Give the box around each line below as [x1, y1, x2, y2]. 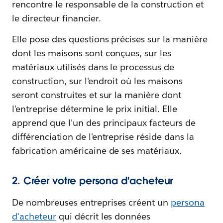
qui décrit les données [56, 210, 151, 222]
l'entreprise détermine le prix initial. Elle [12, 103, 178, 114]
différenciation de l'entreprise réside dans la [12, 130, 195, 142]
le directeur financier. [12, 12, 101, 24]
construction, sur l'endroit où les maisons [12, 75, 183, 87]
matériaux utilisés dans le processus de [12, 61, 175, 73]
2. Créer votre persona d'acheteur [12, 174, 173, 187]
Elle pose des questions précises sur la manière [12, 33, 208, 45]
